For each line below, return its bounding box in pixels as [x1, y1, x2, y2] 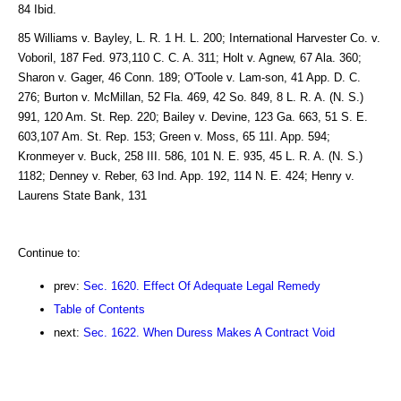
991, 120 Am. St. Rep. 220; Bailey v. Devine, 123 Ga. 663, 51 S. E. [18, 109, 368, 124]
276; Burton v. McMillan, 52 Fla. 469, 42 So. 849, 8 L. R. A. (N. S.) [18, 90, 363, 104]
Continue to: [18, 245, 81, 260]
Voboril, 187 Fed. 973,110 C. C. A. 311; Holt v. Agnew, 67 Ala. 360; [18, 50, 362, 64]
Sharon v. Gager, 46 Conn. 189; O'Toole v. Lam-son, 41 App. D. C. [18, 70, 361, 84]
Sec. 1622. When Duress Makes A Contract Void [83, 325, 335, 339]
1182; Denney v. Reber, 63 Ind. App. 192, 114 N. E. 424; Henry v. [18, 168, 354, 183]
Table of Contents [54, 302, 145, 316]
